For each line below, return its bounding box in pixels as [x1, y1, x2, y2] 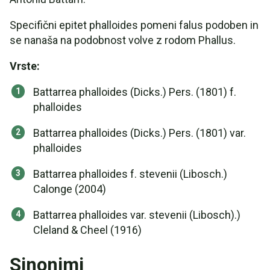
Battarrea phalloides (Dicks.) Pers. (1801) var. [33, 127, 246, 139]
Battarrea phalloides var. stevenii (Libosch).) [33, 209, 240, 221]
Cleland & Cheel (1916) [33, 224, 142, 236]
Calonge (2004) [33, 183, 106, 195]
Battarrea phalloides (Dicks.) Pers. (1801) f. [33, 86, 236, 98]
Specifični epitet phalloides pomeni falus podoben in [10, 19, 259, 31]
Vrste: [10, 60, 40, 72]
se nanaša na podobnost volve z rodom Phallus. [10, 34, 236, 46]
